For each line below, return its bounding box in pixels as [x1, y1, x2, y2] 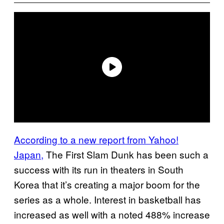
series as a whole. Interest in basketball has [14, 192, 201, 206]
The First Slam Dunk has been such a [43, 147, 208, 161]
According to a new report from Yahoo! [14, 132, 178, 146]
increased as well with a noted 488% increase [14, 207, 210, 221]
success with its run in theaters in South [14, 162, 183, 176]
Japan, [14, 147, 43, 161]
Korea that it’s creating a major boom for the [14, 177, 200, 191]
